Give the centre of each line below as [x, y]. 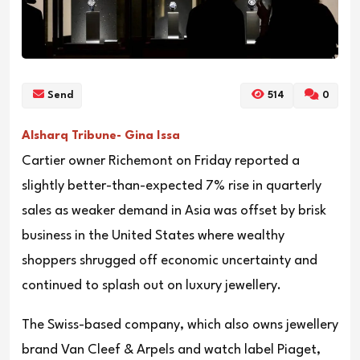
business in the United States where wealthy [153, 235]
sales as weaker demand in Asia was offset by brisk [174, 211]
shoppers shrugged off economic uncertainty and [170, 260]
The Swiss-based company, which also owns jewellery [180, 325]
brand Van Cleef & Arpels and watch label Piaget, [171, 350]
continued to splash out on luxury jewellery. [151, 285]
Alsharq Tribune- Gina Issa [102, 136]
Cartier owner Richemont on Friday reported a [161, 161]
